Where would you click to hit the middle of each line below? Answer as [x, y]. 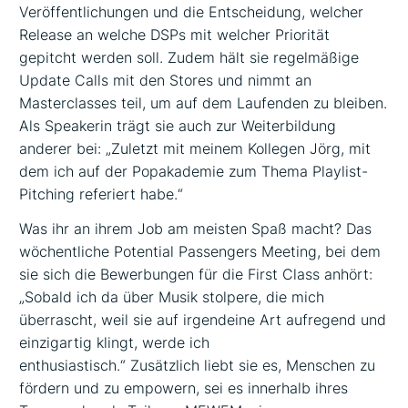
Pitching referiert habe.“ [102, 194]
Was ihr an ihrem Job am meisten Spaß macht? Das [196, 229]
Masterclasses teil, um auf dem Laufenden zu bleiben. [204, 102]
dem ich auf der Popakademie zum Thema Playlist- [194, 171]
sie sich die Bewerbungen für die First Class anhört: [196, 275]
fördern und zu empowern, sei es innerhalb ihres [184, 388]
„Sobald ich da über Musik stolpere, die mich [172, 297]
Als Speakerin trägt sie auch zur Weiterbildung [178, 125]
